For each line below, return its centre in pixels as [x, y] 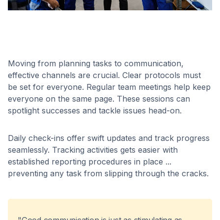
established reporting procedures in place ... [90, 162]
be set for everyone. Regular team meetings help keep [109, 87]
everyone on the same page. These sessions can [99, 99]
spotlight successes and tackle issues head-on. [95, 111]
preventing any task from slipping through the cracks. [108, 174]
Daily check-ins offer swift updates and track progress [109, 138]
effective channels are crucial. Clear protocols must [104, 75]
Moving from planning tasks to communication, [96, 64]
